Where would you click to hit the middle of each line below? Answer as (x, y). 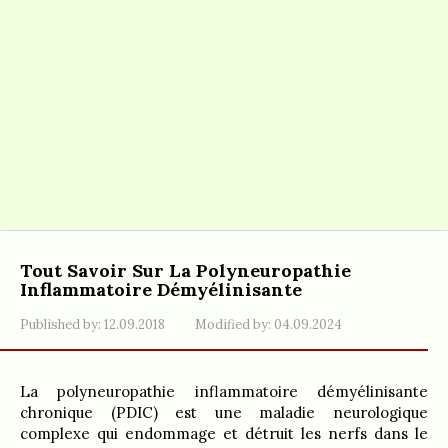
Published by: (60, 324)
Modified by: (233, 324)
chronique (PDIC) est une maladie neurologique (224, 412)
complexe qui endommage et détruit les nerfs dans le (224, 433)
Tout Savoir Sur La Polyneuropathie (185, 270)
